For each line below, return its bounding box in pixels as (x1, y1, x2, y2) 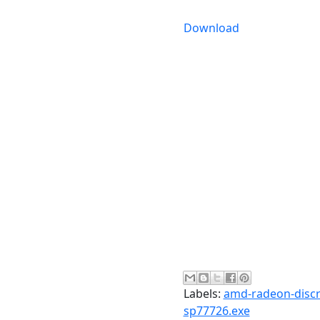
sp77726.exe (183, 303, 250, 319)
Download (183, 20, 239, 36)
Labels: (183, 286, 224, 301)
